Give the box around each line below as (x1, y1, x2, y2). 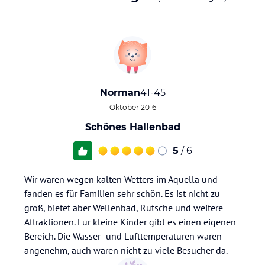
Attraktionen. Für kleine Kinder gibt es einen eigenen (24, 216, 236, 228)
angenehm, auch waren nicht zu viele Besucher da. (24, 244, 228, 256)
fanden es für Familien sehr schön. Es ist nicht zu (24, 188, 220, 199)
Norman (99, 87, 140, 98)
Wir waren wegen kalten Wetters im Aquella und (24, 173, 218, 185)
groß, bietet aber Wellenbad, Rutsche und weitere (24, 202, 223, 214)
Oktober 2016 (109, 103, 156, 112)
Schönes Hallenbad (85, 121, 180, 132)
